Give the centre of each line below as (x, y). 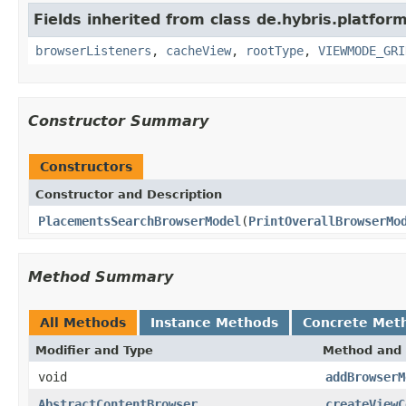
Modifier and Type (94, 350)
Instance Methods (214, 322)
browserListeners (93, 50)
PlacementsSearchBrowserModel (140, 221)
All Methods (83, 322)
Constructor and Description (129, 194)
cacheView (198, 50)
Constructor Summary (118, 121)
